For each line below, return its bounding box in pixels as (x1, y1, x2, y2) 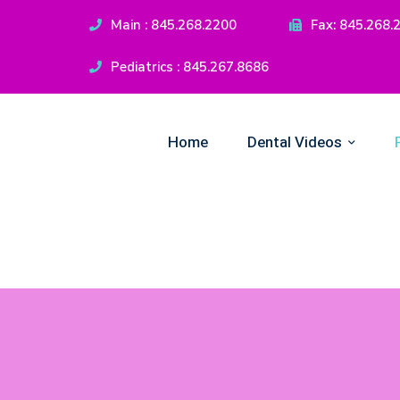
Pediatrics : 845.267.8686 (111, 58, 269, 76)
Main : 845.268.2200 (111, 16, 237, 34)
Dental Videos (247, 131, 342, 154)
